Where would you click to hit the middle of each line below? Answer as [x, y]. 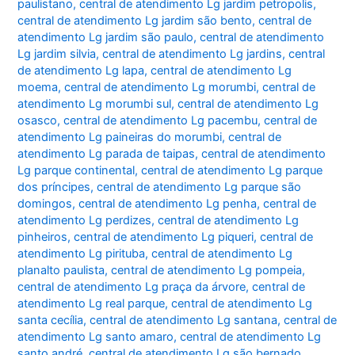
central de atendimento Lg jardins [193, 54]
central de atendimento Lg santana [184, 321]
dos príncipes [54, 187]
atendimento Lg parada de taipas [107, 154]
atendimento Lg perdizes [85, 221]
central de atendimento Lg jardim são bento [135, 21]
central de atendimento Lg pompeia [207, 271]
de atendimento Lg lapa [81, 71]
